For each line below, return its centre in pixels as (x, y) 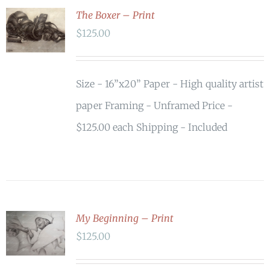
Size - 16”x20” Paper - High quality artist (169, 84)
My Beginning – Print (124, 218)
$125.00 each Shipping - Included (151, 127)
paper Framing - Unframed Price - (154, 105)
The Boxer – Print (115, 15)
